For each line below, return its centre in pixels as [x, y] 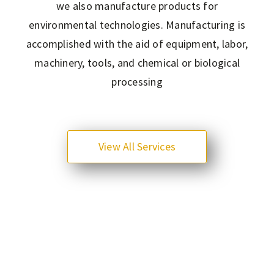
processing [137, 82]
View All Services [137, 146]
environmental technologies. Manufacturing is [137, 25]
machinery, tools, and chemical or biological [137, 63]
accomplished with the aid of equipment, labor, [137, 44]
